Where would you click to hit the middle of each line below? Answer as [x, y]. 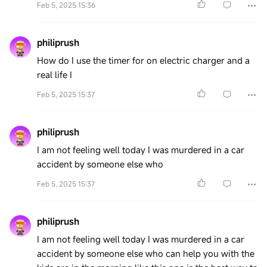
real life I [55, 75]
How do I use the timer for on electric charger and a [143, 60]
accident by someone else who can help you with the [146, 254]
